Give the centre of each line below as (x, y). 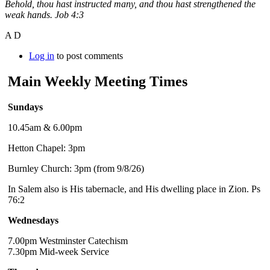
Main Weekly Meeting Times (98, 81)
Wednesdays (33, 220)
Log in (42, 55)
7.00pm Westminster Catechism (68, 240)
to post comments (89, 55)
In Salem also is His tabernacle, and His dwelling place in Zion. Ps (134, 189)
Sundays (25, 107)
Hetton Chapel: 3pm (46, 148)
